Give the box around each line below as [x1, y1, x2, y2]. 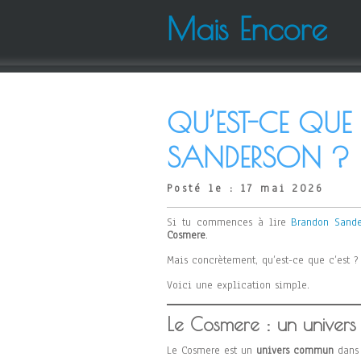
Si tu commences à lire [167, 215, 292, 230]
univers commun [256, 343, 334, 358]
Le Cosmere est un [167, 343, 256, 358]
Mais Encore [167, 10, 327, 47]
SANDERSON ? [167, 140, 350, 173]
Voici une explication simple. [167, 278, 309, 293]
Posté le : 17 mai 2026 [167, 181, 324, 196]
